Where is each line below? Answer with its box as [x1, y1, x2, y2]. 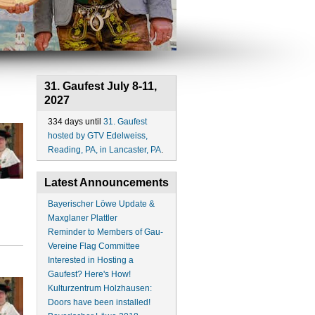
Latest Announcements [44, 176, 169, 188]
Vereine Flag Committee [47, 241, 140, 251]
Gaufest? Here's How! [47, 269, 131, 279]
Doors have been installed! [47, 297, 150, 307]
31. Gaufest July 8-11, [44, 80, 157, 92]
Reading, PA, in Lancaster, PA [47, 145, 161, 155]
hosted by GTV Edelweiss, [47, 131, 148, 141]
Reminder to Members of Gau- [47, 227, 163, 237]
